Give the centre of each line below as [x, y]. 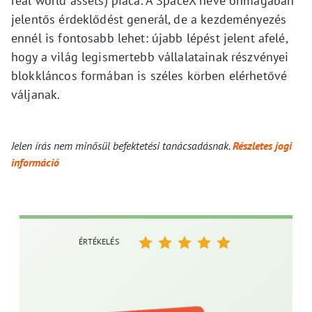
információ [35, 162]
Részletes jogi [262, 146]
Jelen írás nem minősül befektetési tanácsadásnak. [122, 146]
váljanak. [36, 94]
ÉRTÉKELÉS [99, 241]
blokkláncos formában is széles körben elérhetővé [149, 76]
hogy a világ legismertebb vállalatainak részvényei [150, 57]
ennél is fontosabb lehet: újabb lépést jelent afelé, [149, 38]
